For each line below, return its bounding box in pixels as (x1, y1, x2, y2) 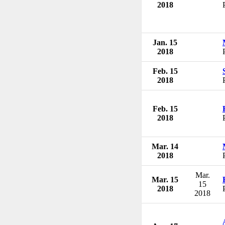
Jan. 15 (153, 38, 177, 47)
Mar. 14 (152, 142, 178, 151)
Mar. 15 (152, 175, 178, 184)
